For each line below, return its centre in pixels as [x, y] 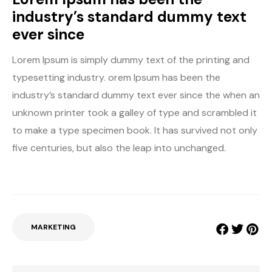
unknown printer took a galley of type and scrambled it [134, 113]
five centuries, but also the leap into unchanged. [119, 148]
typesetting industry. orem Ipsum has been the [116, 78]
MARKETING [53, 227]
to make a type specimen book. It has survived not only [135, 131]
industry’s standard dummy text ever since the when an [136, 95]
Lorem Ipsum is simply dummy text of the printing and [131, 60]
